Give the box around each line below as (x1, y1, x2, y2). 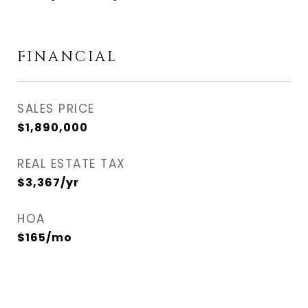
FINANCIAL (17, 47, 118, 67)
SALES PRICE (17, 100, 95, 117)
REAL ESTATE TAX (17, 155, 126, 172)
